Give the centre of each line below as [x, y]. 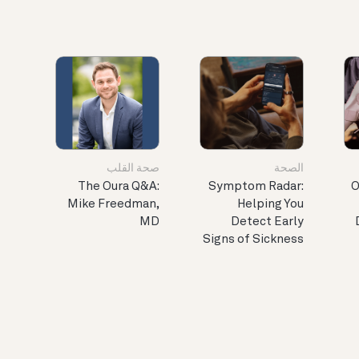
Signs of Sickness [253, 240]
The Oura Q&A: [119, 188]
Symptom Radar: [256, 188]
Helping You [270, 205]
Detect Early [267, 223]
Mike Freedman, [113, 205]
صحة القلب [133, 169]
